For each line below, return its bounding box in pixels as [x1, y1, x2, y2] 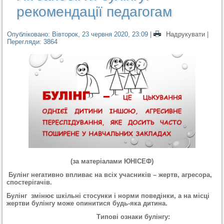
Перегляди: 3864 [7, 37, 58, 45]
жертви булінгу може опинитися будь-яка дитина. [6, 199, 168, 207]
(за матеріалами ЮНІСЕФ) [70, 157, 153, 165]
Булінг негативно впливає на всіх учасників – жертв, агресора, [8, 171, 212, 179]
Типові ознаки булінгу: [6, 213, 170, 221]
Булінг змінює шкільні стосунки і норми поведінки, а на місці [6, 192, 210, 200]
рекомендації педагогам [16, 3, 172, 19]
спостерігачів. [6, 178, 52, 186]
